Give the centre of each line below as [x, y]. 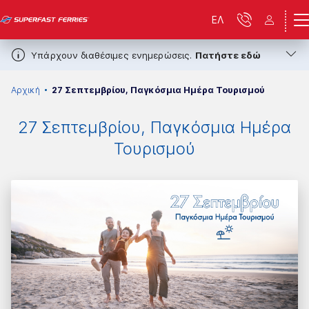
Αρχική [26, 90]
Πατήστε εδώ [228, 55]
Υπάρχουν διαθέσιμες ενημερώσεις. [113, 55]
